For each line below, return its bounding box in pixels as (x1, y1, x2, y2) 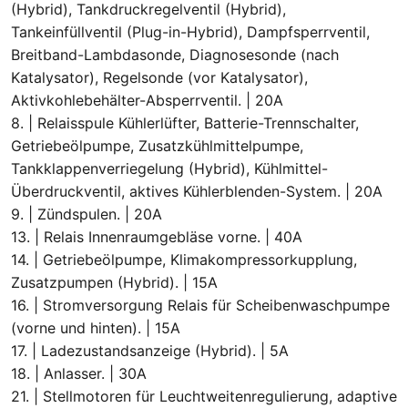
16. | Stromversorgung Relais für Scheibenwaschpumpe (11, 295, 390, 314)
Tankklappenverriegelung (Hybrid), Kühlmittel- (11, 158, 328, 178)
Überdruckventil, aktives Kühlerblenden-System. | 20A (11, 181, 382, 200)
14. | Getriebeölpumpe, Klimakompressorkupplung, (11, 250, 357, 269)
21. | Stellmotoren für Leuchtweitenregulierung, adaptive (11, 386, 397, 405)
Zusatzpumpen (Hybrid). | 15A (11, 272, 218, 291)
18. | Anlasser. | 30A (11, 363, 147, 382)
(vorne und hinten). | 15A (11, 318, 180, 337)
